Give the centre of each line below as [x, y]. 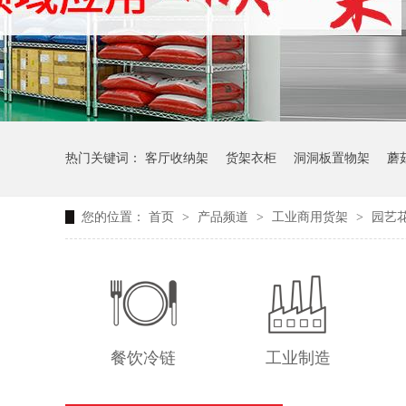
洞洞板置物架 [332, 158]
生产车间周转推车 [116, 232]
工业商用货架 [312, 217]
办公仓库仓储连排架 [241, 232]
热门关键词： [105, 158]
